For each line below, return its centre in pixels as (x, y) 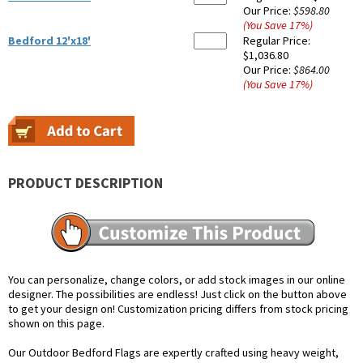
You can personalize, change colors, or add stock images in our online (177, 280)
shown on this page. (56, 324)
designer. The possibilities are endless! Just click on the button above (177, 295)
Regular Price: (277, 41)
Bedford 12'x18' (49, 41)
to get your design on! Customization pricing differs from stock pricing (178, 309)
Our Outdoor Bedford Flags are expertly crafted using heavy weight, (173, 353)
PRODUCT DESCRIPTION (85, 183)
